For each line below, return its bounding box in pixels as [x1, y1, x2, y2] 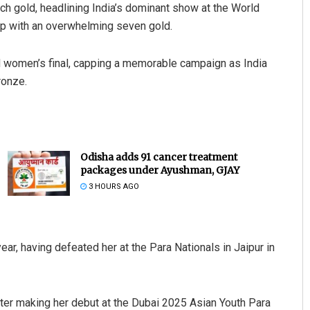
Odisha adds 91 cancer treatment [80, 151, 237, 164]
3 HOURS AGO [86, 182, 139, 192]
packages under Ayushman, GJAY [80, 164, 239, 177]
